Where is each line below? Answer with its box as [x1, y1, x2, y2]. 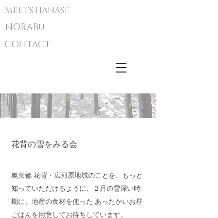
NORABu [5, 21, 45, 34]
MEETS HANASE [5, 5, 70, 16]
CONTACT [5, 39, 51, 51]
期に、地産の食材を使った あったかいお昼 [11, 198, 143, 205]
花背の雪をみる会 [11, 140, 77, 149]
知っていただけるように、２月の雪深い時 [11, 185, 141, 192]
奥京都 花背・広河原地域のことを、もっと [11, 172, 143, 179]
